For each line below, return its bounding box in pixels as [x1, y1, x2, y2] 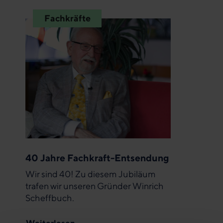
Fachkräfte [44, 13, 91, 24]
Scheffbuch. [25, 192, 74, 203]
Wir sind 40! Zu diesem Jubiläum [25, 168, 156, 179]
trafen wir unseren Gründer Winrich [25, 180, 164, 191]
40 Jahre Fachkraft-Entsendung [25, 151, 169, 163]
